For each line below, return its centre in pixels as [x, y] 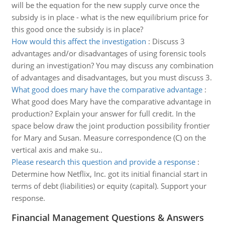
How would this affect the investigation [79, 41]
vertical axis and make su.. [57, 150]
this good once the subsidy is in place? [77, 29]
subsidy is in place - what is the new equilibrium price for [110, 17]
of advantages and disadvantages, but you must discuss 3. [111, 77]
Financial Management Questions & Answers [107, 217]
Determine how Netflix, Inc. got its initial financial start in [109, 174]
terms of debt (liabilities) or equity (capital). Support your [109, 186]
